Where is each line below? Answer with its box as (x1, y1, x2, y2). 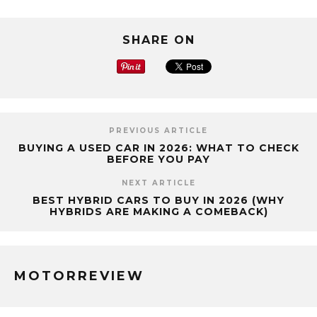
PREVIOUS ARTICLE (109, 125, 208, 135)
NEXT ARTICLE (121, 178, 196, 188)
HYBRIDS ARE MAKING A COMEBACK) (49, 204, 268, 218)
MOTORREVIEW (14, 267, 144, 284)
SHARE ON (122, 33, 195, 47)
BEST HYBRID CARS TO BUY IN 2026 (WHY (33, 193, 284, 207)
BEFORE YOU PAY (107, 152, 210, 166)
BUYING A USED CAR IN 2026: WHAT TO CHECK (18, 141, 299, 154)
